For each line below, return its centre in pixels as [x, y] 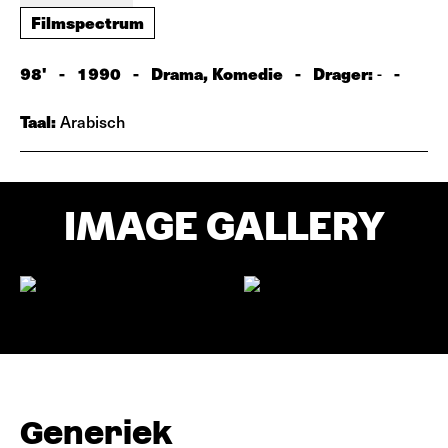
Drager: [345, 73]
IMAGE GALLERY [224, 226]
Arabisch [90, 121]
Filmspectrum [87, 22]
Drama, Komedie [217, 73]
